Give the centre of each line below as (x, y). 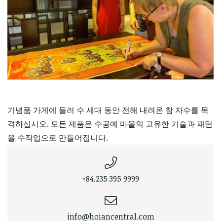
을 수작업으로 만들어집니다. (58, 137)
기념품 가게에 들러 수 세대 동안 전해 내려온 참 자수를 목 (108, 110)
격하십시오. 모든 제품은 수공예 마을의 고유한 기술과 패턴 (110, 124)
